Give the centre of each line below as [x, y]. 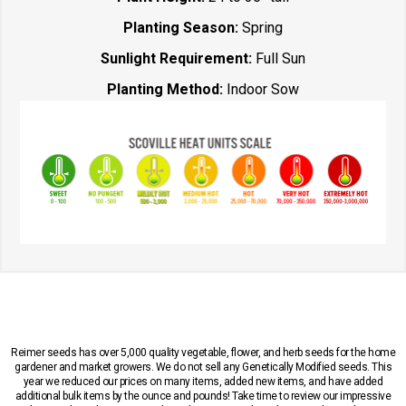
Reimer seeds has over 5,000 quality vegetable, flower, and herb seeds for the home [203, 352]
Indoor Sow [263, 89]
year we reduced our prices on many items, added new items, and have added [203, 381]
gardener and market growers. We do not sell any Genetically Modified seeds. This [203, 367]
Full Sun [280, 58]
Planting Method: [167, 89]
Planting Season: [181, 27]
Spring [261, 27]
